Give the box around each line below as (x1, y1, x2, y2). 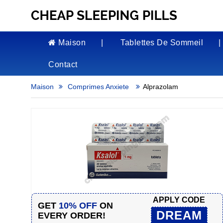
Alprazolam (143, 83, 178, 91)
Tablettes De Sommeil (120, 38, 203, 47)
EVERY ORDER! (38, 210, 106, 221)
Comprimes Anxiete (68, 83, 131, 91)
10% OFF (59, 200, 97, 211)
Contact (48, 60, 78, 69)
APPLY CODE (153, 196, 206, 205)
